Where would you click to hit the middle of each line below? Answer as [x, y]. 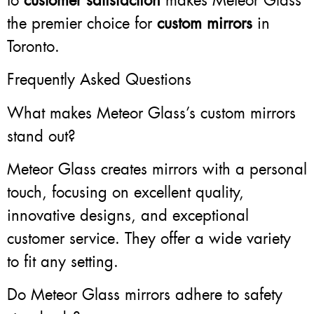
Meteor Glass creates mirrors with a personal [157, 170]
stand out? [41, 136]
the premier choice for [82, 23]
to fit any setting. [63, 262]
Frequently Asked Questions [99, 80]
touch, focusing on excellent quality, [125, 193]
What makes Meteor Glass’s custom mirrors [151, 113]
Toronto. [33, 46]
